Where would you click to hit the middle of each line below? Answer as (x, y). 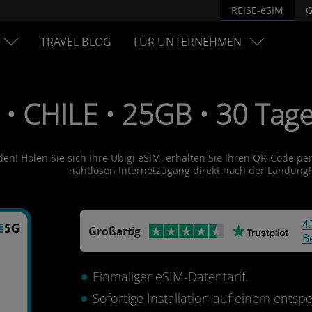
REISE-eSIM (257, 10)
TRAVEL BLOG (76, 42)
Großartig (114, 231)
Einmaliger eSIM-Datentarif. (170, 276)
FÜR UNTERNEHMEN (188, 42)
